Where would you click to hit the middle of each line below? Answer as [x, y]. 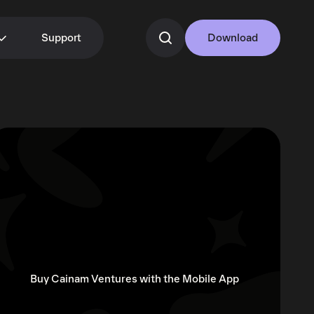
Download [233, 38]
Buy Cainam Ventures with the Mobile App [135, 279]
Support [61, 38]
